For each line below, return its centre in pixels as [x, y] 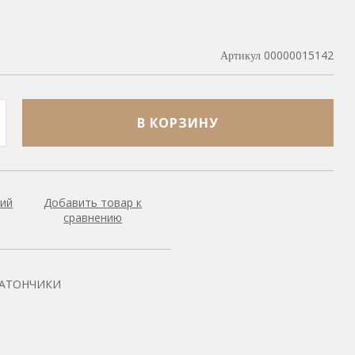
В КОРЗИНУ [178, 123]
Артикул [240, 55]
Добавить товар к [93, 202]
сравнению [93, 218]
